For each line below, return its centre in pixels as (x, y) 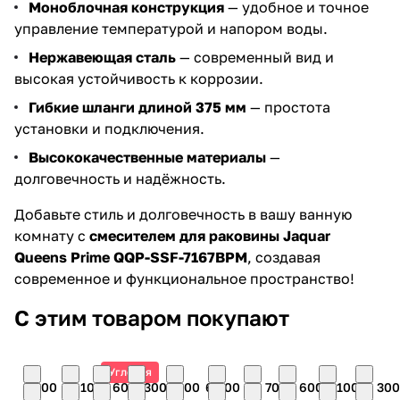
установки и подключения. (109, 129)
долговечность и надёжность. (120, 179)
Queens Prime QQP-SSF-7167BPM (131, 258)
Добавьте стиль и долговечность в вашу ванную (183, 215)
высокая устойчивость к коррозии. (139, 79)
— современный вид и (255, 58)
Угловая (129, 372)
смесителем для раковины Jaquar (210, 236)
